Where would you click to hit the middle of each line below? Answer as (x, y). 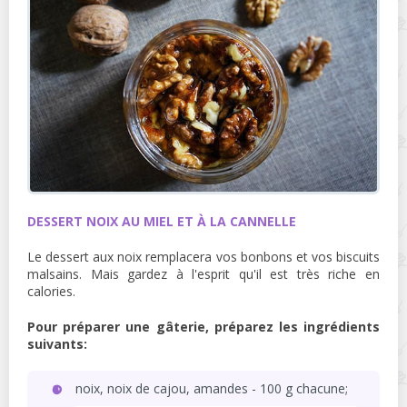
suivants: (57, 344)
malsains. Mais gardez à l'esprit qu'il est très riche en (203, 274)
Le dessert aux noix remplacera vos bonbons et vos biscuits (203, 257)
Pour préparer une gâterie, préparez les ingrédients (203, 327)
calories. (51, 292)
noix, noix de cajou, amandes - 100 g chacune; (212, 389)
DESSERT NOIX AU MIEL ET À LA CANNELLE (162, 222)
